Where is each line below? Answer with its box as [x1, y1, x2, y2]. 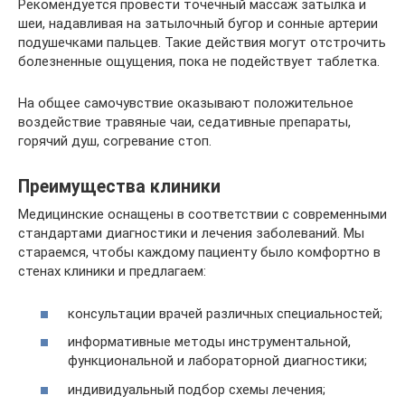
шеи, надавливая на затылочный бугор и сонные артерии [18, 15, 378, 32]
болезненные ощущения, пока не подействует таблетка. [18, 53, 380, 70]
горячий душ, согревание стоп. [18, 133, 212, 149]
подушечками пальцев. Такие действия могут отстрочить [18, 34, 386, 51]
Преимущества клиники [18, 176, 221, 198]
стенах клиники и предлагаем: [18, 263, 206, 279]
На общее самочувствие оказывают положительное [18, 95, 353, 111]
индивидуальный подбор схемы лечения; [68, 381, 325, 398]
